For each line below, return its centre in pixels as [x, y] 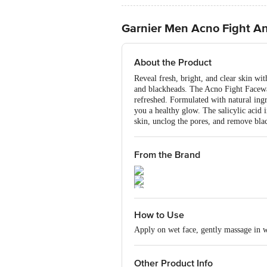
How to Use [159, 215]
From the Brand [167, 155]
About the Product [173, 63]
